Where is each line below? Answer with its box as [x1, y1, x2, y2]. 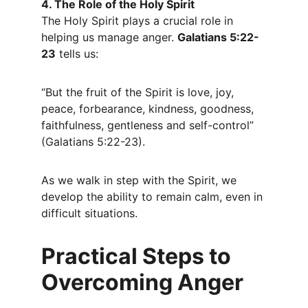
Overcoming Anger [41, 269, 243, 296]
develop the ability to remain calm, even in [41, 190, 266, 203]
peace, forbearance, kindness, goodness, [41, 102, 257, 115]
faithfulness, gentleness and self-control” [41, 118, 257, 132]
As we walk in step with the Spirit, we [41, 173, 240, 187]
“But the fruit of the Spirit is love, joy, [41, 85, 237, 99]
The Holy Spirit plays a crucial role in [41, 14, 236, 27]
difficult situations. [41, 206, 137, 220]
